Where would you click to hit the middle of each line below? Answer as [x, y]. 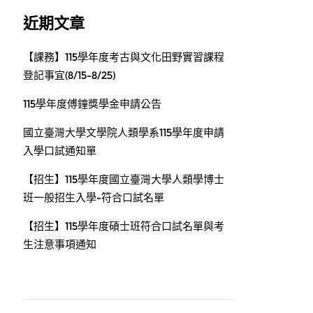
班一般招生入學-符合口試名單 [94, 197]
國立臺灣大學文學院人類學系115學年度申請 [124, 132]
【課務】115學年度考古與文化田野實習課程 [124, 57]
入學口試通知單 [60, 151]
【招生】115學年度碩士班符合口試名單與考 [124, 226]
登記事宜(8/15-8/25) [69, 75]
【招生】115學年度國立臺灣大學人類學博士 [124, 179]
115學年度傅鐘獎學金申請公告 [92, 104]
